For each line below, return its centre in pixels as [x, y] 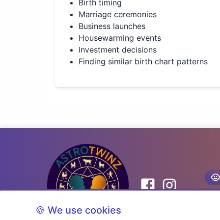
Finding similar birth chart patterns [143, 61]
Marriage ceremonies [118, 14]
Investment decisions [118, 50]
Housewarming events [120, 38]
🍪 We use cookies [78, 210]
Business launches [112, 26]
